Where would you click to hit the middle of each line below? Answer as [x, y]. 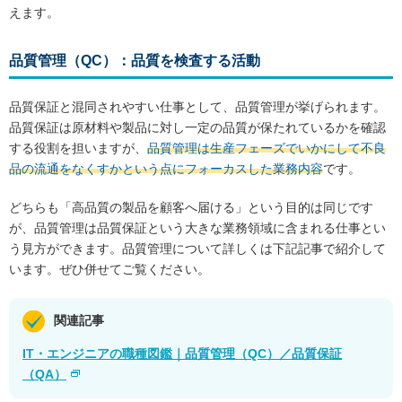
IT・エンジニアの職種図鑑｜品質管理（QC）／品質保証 [182, 354]
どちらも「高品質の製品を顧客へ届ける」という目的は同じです [191, 208]
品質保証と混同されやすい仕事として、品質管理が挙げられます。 [197, 107]
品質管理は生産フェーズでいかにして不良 [267, 149]
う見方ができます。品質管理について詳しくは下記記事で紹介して [197, 249]
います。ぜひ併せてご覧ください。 [109, 270]
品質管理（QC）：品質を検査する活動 [135, 61]
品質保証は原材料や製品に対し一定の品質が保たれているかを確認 [197, 128]
